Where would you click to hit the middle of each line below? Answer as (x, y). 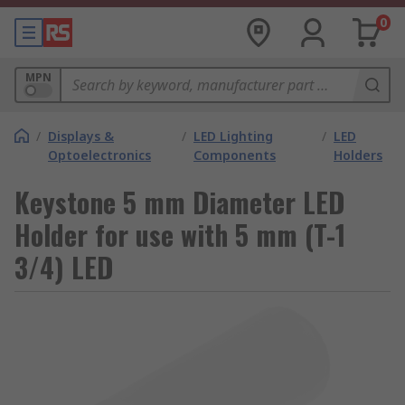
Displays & (81, 136)
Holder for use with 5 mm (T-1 (180, 235)
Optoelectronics (99, 155)
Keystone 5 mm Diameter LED (179, 202)
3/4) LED (64, 267)
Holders (358, 155)
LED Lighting (233, 136)
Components (235, 155)
